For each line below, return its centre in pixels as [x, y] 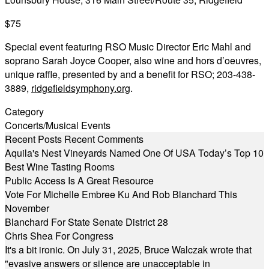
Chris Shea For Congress [59, 236]
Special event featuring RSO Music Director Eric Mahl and [128, 47]
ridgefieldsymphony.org [81, 88]
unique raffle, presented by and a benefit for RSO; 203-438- [130, 74]
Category [24, 111]
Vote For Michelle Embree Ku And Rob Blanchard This [121, 194]
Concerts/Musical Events [58, 125]
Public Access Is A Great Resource [79, 180]
